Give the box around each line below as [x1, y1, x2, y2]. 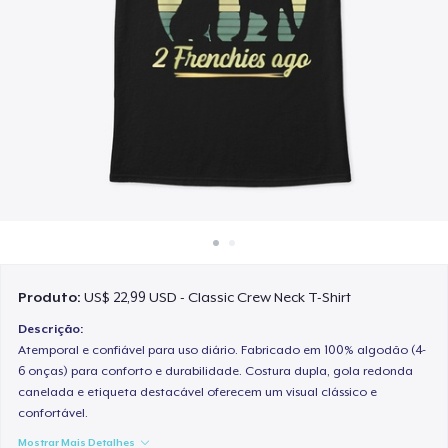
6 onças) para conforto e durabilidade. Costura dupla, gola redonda [18, 363, 414, 378]
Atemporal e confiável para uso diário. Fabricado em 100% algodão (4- [18, 342, 427, 357]
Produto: [18, 289, 85, 306]
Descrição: [18, 321, 84, 336]
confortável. [18, 405, 89, 420]
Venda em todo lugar [155, 39, 293, 56]
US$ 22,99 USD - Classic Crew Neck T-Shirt [84, 289, 352, 306]
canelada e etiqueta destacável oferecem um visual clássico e [18, 384, 378, 399]
